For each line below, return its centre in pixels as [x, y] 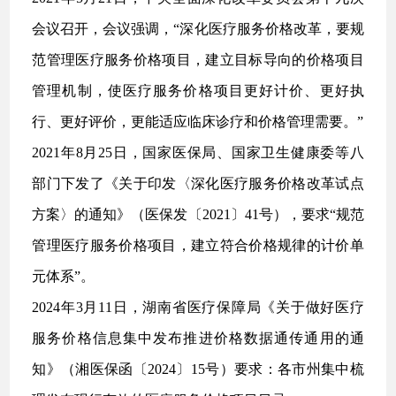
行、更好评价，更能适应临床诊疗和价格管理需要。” [198, 122]
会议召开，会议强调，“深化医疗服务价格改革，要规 [198, 29]
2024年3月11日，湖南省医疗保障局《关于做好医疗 [198, 307]
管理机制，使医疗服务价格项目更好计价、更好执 [198, 91]
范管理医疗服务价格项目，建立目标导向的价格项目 [198, 60]
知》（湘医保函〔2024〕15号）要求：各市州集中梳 [198, 369]
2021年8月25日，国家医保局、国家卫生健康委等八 [198, 152]
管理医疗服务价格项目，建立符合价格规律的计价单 [198, 245]
